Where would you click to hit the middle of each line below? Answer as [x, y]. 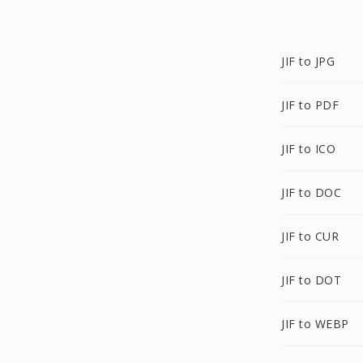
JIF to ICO [308, 149]
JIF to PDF [310, 105]
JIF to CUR [310, 236]
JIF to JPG [308, 61]
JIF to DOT [311, 280]
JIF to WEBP [315, 324]
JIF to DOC [311, 192]
